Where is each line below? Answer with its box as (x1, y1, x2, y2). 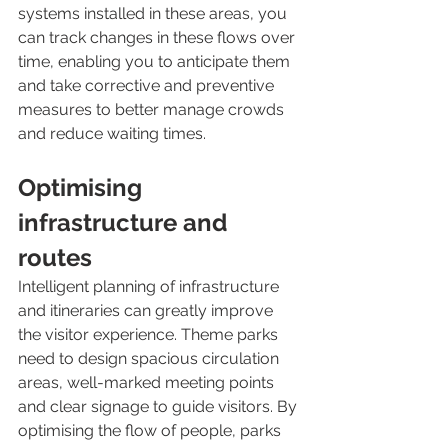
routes (18, 243, 98, 272)
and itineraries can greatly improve (18, 301, 277, 320)
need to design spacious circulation (18, 349, 283, 368)
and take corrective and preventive (18, 76, 278, 95)
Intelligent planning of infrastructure (18, 277, 283, 296)
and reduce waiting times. (18, 124, 206, 143)
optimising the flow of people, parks (18, 421, 285, 440)
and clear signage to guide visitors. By (18, 397, 301, 416)
